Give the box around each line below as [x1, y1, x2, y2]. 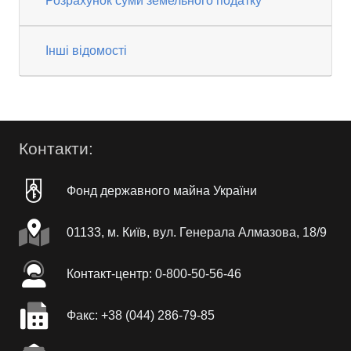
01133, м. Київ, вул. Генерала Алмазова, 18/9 [66, 225, 327, 239]
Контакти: [19, 139, 93, 158]
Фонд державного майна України [66, 183, 257, 197]
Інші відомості [45, 44, 127, 58]
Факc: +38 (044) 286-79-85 [66, 308, 215, 322]
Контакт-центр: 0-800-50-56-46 [66, 266, 241, 280]
